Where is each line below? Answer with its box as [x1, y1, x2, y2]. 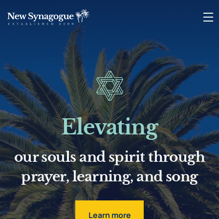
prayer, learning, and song [21, 168, 198, 185]
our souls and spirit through [14, 149, 205, 166]
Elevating [61, 115, 158, 140]
